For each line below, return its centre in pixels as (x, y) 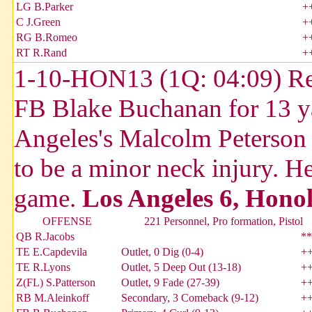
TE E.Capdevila (52, 252)
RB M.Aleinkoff (53, 298)
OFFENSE (67, 221)
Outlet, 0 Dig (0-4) (162, 252)
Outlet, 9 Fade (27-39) (170, 283)
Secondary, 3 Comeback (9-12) (190, 298)
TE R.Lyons (43, 267)
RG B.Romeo (47, 38)
